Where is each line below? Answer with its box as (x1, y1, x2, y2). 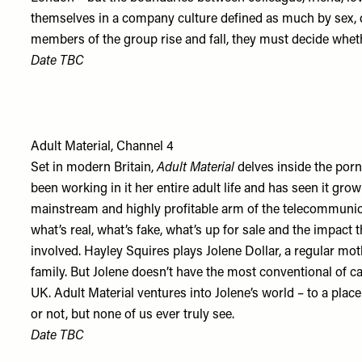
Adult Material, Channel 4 (31, 141, 175, 154)
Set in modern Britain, (31, 162, 154, 175)
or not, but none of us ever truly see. (31, 309, 238, 322)
